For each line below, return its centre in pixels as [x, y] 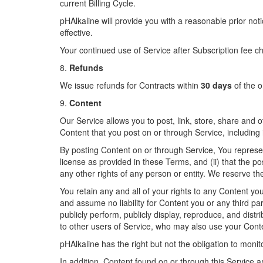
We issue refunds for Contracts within [130, 85]
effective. [76, 32]
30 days [216, 85]
